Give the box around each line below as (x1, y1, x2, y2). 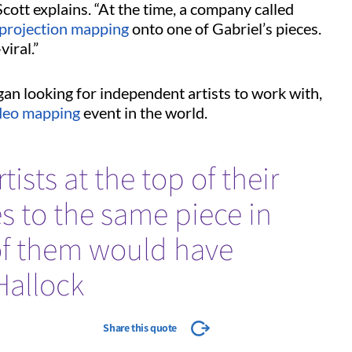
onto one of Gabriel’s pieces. (129, 18, 321, 38)
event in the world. (80, 102, 214, 122)
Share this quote (103, 320, 179, 335)
